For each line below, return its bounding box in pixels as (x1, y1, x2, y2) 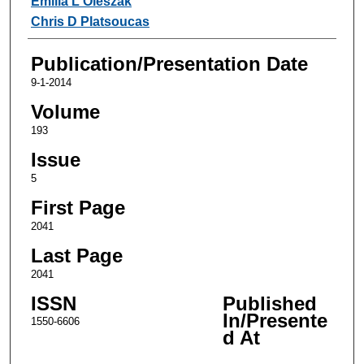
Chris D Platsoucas (30, 14, 149, 28)
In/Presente (222, 309, 327, 331)
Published (222, 292, 317, 314)
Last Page (30, 244, 123, 266)
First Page (30, 196, 125, 219)
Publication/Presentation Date (30, 52, 308, 75)
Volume (30, 100, 100, 123)
